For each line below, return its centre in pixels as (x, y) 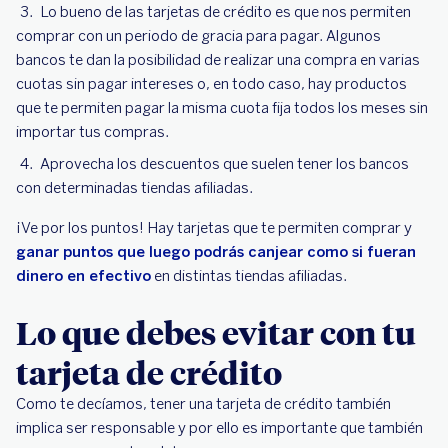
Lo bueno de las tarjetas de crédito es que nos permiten (225, 12)
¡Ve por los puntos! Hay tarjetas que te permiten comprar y (214, 228)
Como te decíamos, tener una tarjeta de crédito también (203, 404)
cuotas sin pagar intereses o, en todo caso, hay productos (211, 84)
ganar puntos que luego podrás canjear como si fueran (216, 252)
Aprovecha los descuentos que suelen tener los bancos (224, 164)
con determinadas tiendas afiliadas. (134, 188)
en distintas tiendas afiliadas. (250, 276)
